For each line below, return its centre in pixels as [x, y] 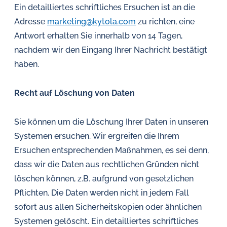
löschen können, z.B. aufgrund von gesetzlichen [104, 179]
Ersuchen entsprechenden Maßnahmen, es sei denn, [111, 150]
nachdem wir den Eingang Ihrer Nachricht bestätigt [111, 50]
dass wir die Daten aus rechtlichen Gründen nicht [107, 164]
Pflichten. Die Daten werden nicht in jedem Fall [102, 193]
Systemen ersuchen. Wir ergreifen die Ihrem [97, 136]
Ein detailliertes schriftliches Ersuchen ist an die [105, 7]
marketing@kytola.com [91, 22]
